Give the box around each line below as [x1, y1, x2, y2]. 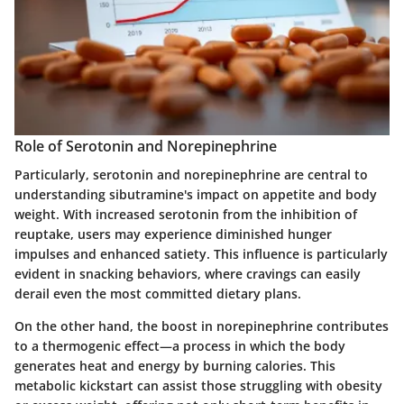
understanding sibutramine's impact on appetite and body [14, 186, 377, 203]
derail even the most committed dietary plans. [14, 285, 301, 302]
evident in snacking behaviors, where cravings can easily [14, 265, 361, 282]
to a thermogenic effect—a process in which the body [14, 337, 345, 354]
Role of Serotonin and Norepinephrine [14, 135, 277, 156]
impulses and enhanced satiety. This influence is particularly [14, 245, 388, 262]
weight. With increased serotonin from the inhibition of [14, 206, 357, 223]
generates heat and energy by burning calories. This [14, 357, 335, 374]
